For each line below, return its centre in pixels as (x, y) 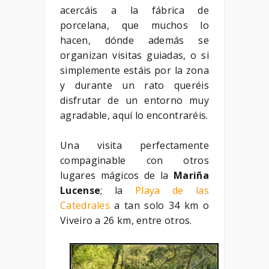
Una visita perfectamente (134, 145)
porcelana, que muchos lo (134, 25)
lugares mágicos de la (117, 175)
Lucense (80, 190)
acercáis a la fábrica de (134, 10)
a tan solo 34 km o (162, 205)
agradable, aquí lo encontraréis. (134, 115)
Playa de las (172, 190)
